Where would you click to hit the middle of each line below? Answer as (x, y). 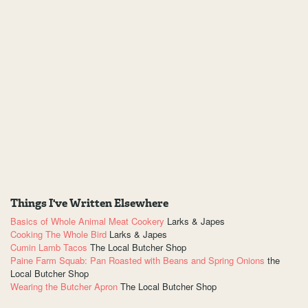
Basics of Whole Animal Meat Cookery (87, 221)
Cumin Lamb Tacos (49, 247)
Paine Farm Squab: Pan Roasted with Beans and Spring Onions (137, 261)
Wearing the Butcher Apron (64, 287)
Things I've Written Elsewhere (89, 203)
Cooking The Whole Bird (58, 234)
